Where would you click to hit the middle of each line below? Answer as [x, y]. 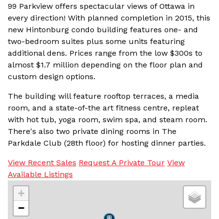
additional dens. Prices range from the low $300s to [105, 53]
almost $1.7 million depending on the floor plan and [105, 65]
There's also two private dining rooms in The [92, 131]
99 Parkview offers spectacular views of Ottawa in [101, 6]
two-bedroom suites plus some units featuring [96, 41]
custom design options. [52, 76]
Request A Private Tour [122, 162]
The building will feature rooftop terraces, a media [103, 96]
